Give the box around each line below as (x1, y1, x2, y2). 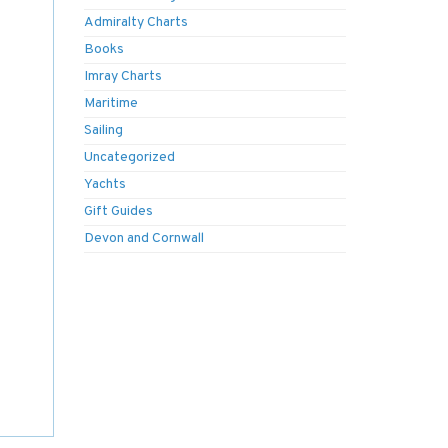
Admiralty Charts (83, 14, 188, 31)
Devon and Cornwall (83, 230, 204, 247)
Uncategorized (83, 149, 175, 166)
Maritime (83, 95, 138, 112)
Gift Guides (83, 203, 153, 220)
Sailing (83, 122, 123, 139)
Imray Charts (83, 68, 162, 85)
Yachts (83, 176, 126, 193)
